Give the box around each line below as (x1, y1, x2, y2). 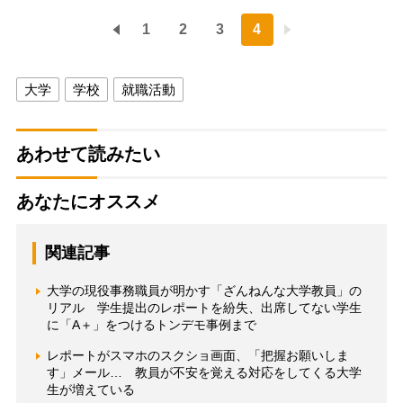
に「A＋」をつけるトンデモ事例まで (46, 317, 256, 332)
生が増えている (46, 381, 135, 397)
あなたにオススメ (15, 191, 160, 211)
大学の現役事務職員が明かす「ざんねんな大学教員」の (46, 282, 362, 298)
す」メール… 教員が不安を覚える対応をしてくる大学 (46, 364, 362, 380)
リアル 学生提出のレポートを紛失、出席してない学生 (46, 300, 362, 315)
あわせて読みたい (15, 143, 160, 164)
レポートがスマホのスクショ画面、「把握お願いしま (46, 347, 349, 363)
